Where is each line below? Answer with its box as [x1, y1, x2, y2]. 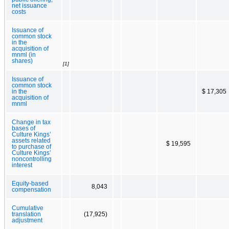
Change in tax [12, 119, 51, 125]
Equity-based [12, 180, 49, 187]
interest [12, 162, 32, 168]
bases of [12, 125, 35, 131]
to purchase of [12, 143, 51, 150]
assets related [12, 137, 51, 144]
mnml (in [12, 51, 36, 58]
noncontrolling [12, 155, 52, 162]
